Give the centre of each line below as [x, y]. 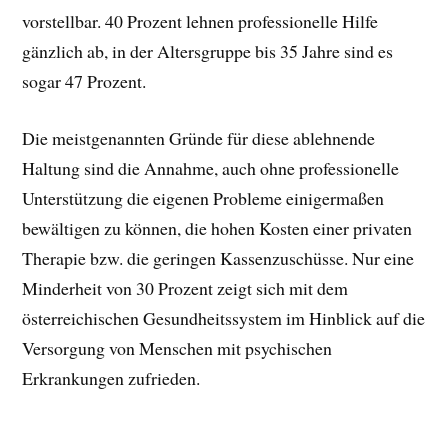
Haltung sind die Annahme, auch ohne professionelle [211, 167]
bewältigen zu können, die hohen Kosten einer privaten [217, 227]
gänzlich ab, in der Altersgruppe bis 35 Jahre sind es [208, 51]
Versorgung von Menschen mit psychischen [177, 347]
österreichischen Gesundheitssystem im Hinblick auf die [224, 317]
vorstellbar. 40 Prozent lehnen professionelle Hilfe [200, 21]
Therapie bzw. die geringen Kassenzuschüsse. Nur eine [218, 257]
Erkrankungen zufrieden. [111, 377]
